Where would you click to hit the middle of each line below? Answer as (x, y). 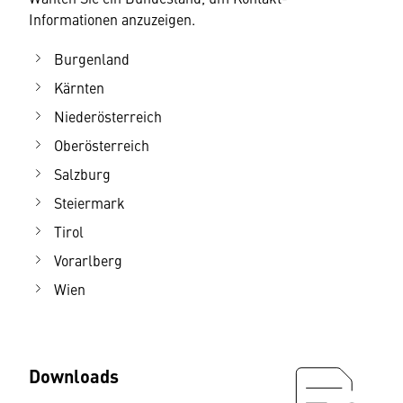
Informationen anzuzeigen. (112, 19)
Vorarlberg (88, 260)
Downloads (74, 376)
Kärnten (79, 87)
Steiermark (90, 202)
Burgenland (92, 58)
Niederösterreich (108, 116)
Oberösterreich (102, 145)
